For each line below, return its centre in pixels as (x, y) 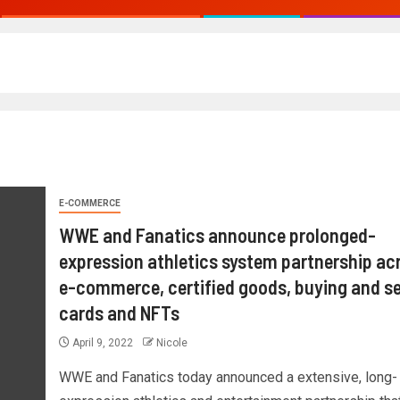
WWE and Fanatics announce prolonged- (217, 235)
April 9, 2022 (102, 343)
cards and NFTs (119, 312)
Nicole (171, 343)
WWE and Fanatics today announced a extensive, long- (228, 377)
